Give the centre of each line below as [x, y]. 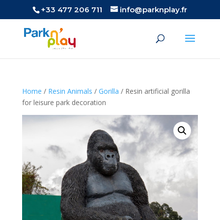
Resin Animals [70, 91]
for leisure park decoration [64, 102]
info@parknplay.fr [154, 10]
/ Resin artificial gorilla [154, 91]
